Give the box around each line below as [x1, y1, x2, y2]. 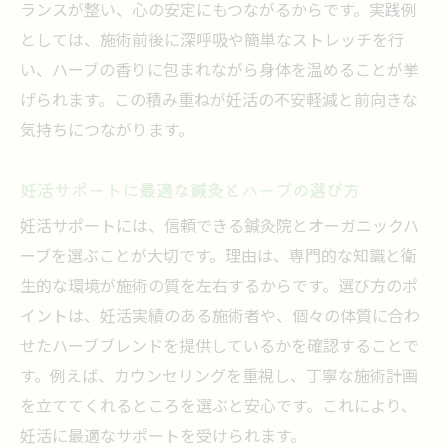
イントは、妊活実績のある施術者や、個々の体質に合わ [20, 304, 420, 331]
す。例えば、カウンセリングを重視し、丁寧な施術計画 [20, 364, 418, 391]
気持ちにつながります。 [20, 118, 194, 145]
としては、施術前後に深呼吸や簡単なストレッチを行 [20, 28, 404, 55]
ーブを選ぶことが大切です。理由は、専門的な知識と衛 [20, 244, 417, 271]
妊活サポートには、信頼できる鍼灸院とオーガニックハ [20, 214, 419, 241]
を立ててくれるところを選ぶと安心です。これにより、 [20, 394, 417, 421]
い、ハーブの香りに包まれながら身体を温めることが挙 [20, 58, 419, 85]
